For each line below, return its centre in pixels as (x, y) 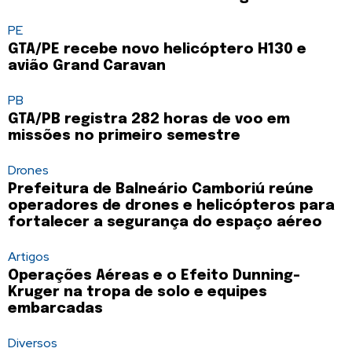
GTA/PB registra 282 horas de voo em (149, 120)
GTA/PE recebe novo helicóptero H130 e (157, 50)
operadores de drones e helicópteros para (171, 206)
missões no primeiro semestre (124, 136)
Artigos (29, 257)
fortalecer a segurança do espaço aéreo (165, 223)
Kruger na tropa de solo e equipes (137, 293)
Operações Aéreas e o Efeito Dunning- (154, 276)
